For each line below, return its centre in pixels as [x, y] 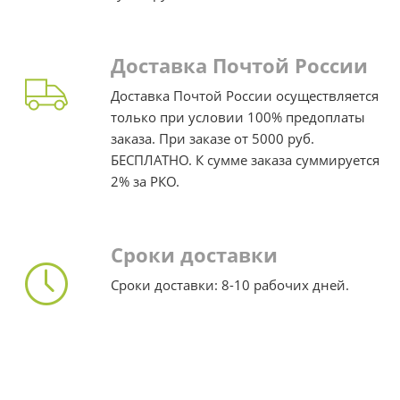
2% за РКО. [145, 182]
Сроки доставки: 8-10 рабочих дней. [229, 284]
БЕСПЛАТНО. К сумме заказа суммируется [245, 160]
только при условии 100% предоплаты [237, 117]
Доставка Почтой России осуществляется [244, 96]
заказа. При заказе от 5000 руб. [212, 139]
